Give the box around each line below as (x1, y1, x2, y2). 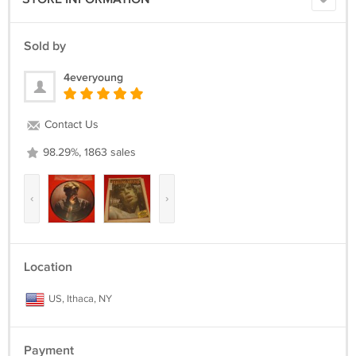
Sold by (24, 39, 66, 54)
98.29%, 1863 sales (40, 146, 136, 159)
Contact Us (41, 118, 99, 131)
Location (24, 260, 72, 275)
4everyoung (64, 71, 123, 84)
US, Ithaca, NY (46, 292, 112, 305)
